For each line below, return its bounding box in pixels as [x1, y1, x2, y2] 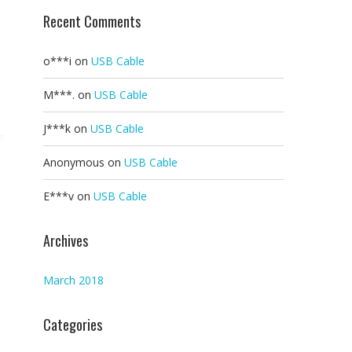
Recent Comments [43, 11, 141, 31]
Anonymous [43, 155, 104, 170]
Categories [43, 314, 102, 335]
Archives [43, 230, 88, 251]
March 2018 [43, 273, 104, 288]
